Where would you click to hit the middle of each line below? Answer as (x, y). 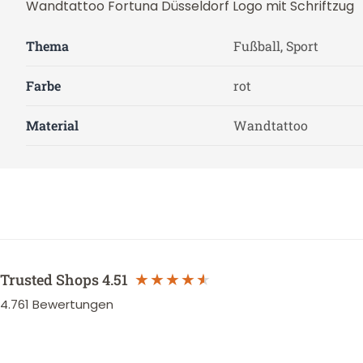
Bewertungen (73, 304)
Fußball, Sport (276, 46)
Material (52, 125)
